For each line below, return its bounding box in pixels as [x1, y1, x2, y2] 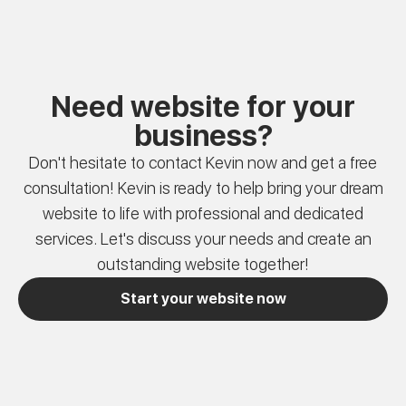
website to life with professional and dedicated [43, 203, 363, 223]
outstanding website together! [97, 254, 309, 274]
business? [133, 118, 273, 153]
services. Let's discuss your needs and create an [34, 228, 372, 248]
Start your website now [120, 289, 286, 307]
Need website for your [51, 89, 355, 124]
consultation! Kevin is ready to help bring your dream [23, 178, 383, 198]
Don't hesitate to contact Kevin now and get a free [29, 152, 377, 172]
